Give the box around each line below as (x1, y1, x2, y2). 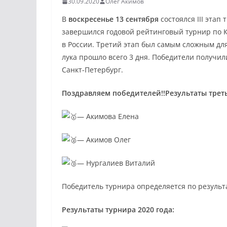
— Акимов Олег (77, 135, 131, 145)
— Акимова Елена (77, 111, 139, 122)
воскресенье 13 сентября (68, 14, 159, 24)
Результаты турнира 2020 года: (62, 205, 174, 215)
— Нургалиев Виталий (77, 158, 155, 168)
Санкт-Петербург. (62, 65, 123, 75)
